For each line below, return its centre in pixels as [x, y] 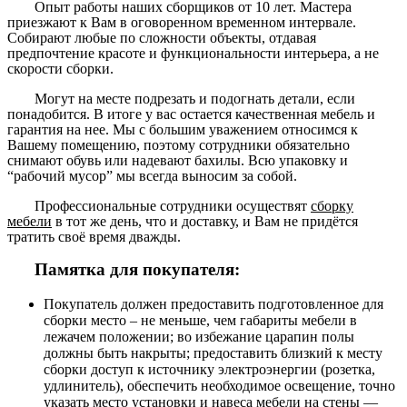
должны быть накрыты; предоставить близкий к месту [213, 353]
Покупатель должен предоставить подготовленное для [213, 304]
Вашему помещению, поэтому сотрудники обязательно [179, 144]
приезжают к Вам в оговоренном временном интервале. [182, 22]
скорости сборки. [60, 68]
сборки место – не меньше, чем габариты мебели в [200, 321]
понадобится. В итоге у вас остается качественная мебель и [191, 114]
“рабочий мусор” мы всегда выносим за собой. [152, 175]
